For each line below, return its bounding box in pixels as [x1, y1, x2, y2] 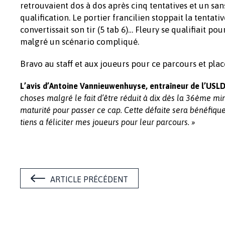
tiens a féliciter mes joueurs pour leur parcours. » [20, 117, 195, 127]
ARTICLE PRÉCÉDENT [50, 174, 128, 184]
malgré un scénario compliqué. [20, 36, 139, 47]
